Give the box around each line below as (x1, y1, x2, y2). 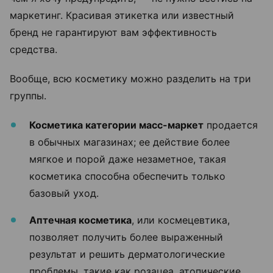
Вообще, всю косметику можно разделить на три (10, 73, 251, 85)
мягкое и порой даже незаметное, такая (29, 153, 226, 165)
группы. (10, 90, 49, 102)
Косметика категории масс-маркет (29, 119, 204, 131)
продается (204, 119, 258, 131)
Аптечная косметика (29, 214, 132, 226)
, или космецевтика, (132, 214, 230, 226)
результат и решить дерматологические (29, 248, 225, 260)
